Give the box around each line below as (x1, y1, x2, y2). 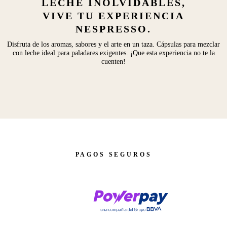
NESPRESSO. (75, 23, 152, 35)
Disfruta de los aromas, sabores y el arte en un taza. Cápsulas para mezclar (7, 41, 220, 49)
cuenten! (101, 58, 126, 66)
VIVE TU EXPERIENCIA (43, 10, 184, 22)
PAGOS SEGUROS (75, 151, 152, 159)
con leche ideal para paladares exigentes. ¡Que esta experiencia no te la (12, 49, 215, 57)
